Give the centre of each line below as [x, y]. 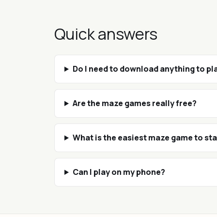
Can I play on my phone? [119, 172]
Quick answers [106, 34]
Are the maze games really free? [134, 103]
